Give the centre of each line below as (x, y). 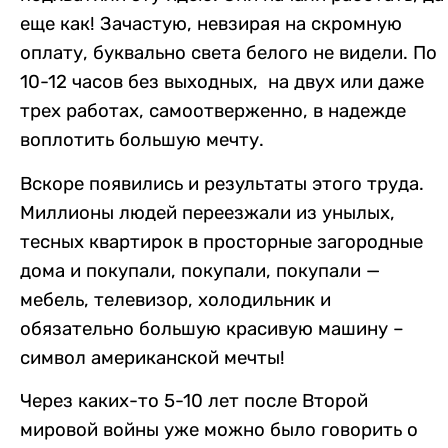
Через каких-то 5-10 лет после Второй (194, 401)
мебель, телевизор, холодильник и (175, 299)
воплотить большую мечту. (142, 140)
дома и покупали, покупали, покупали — (200, 270)
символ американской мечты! (152, 357)
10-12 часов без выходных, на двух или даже (222, 82)
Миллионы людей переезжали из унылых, (207, 212)
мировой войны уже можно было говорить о (219, 430)
